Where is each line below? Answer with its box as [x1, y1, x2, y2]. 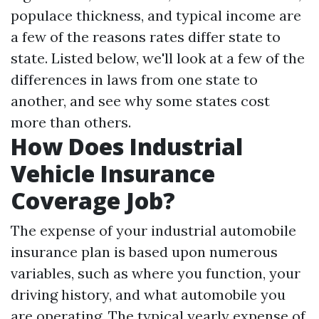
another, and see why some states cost [11, 92, 270, 110]
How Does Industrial [11, 131, 243, 162]
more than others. [11, 113, 131, 131]
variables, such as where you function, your [11, 264, 300, 282]
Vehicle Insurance [11, 158, 215, 189]
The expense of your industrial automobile [11, 221, 296, 239]
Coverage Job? [11, 185, 175, 216]
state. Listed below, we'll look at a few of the [11, 49, 305, 67]
